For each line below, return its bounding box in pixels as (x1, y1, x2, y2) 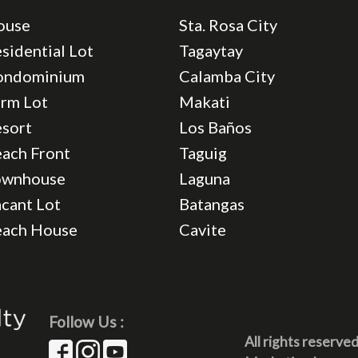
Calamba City (178, 66, 275, 86)
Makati (178, 91, 230, 111)
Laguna (178, 168, 230, 188)
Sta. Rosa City (178, 14, 277, 34)
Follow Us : (48, 312, 124, 331)
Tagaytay (178, 40, 243, 60)
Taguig (178, 142, 227, 162)
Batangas (178, 193, 245, 213)
